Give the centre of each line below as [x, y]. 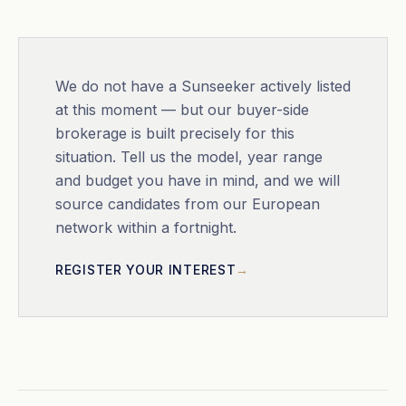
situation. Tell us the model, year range [189, 157]
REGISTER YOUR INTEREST [146, 270]
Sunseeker [218, 86]
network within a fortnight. [146, 227]
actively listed [303, 86]
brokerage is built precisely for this [175, 133]
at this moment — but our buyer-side [182, 110]
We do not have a [118, 86]
